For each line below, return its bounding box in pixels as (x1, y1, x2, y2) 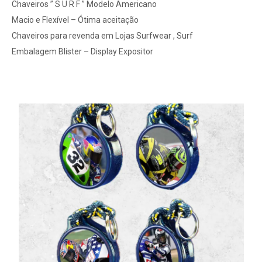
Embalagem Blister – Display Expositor (12, 47, 153, 56)
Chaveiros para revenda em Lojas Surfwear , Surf (12, 31, 193, 40)
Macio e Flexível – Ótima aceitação (12, 15, 139, 25)
